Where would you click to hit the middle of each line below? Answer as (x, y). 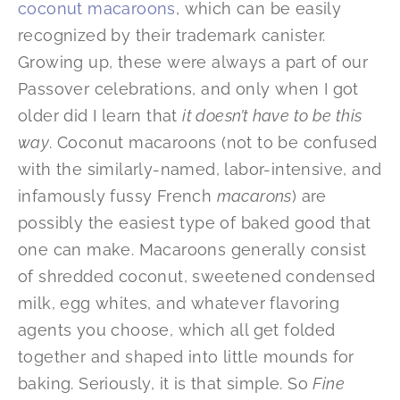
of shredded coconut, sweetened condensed (196, 277)
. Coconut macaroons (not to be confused (213, 143)
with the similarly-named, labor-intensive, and (200, 170)
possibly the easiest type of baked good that (195, 223)
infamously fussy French (117, 196)
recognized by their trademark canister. (172, 36)
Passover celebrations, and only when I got (188, 89)
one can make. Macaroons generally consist (192, 250)
